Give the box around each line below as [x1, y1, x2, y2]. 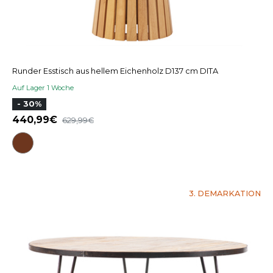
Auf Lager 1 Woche [12, 83, 74, 92]
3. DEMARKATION [189, 189, 261, 199]
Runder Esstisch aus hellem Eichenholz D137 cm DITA [12, 66, 218, 76]
